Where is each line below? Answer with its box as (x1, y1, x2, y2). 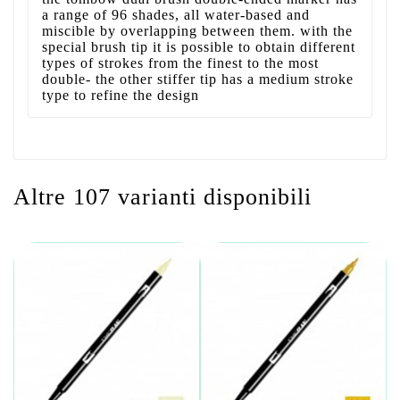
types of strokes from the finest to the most (42, 54, 319, 71)
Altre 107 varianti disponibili (13, 183, 312, 210)
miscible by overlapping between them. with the (42, 22, 353, 38)
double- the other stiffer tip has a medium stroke (42, 71, 354, 87)
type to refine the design (42, 87, 199, 103)
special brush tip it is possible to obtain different (42, 38, 355, 54)
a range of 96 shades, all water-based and (42, 6, 310, 22)
